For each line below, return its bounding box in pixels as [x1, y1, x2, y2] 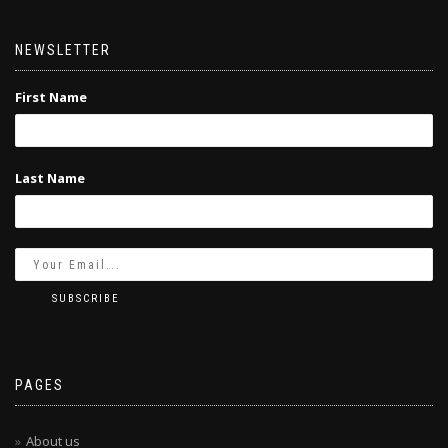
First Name [15, 88, 87, 107]
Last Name [15, 169, 85, 188]
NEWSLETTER [15, 42, 111, 59]
